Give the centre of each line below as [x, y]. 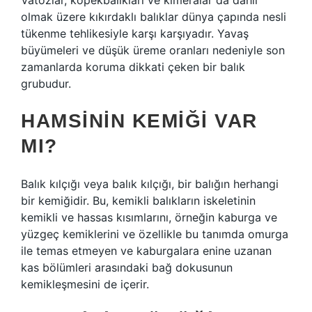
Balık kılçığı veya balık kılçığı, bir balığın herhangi [150, 184]
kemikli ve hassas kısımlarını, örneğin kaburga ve [149, 217]
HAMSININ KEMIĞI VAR [139, 121]
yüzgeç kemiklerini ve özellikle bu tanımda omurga [155, 234]
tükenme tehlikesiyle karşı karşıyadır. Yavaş [135, 33]
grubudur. [46, 84]
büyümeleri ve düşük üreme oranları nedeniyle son [153, 50]
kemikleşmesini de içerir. [85, 284]
